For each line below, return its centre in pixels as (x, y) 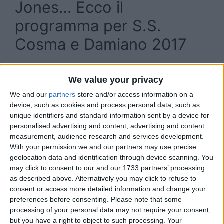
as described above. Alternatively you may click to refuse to (103, 179)
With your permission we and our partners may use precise (103, 147)
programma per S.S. (88, 25)
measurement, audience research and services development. (107, 137)
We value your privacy (116, 80)
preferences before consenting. (59, 200)
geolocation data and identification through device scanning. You (112, 158)
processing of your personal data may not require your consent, (110, 210)
